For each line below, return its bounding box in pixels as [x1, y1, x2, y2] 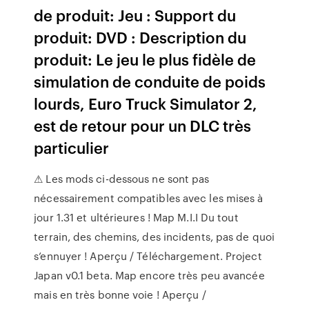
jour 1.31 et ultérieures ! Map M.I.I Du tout [34, 210, 239, 225]
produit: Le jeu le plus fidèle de [34, 48, 257, 70]
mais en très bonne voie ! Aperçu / [34, 287, 206, 302]
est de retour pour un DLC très [34, 114, 252, 136]
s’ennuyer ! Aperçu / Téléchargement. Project [34, 248, 262, 263]
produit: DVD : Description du [34, 26, 247, 48]
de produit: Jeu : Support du [34, 4, 237, 26]
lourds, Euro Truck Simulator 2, [34, 92, 258, 114]
